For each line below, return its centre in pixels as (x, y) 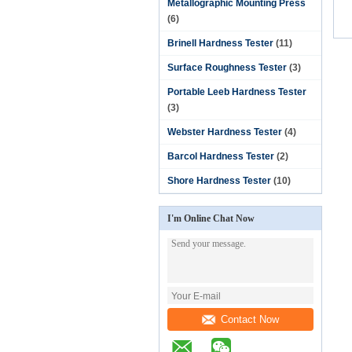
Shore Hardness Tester (219, 181)
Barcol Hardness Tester (221, 156)
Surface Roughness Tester (227, 68)
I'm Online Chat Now (211, 218)
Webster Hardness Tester (225, 132)
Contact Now (249, 319)
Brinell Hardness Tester (220, 43)
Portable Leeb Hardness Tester (237, 92)
